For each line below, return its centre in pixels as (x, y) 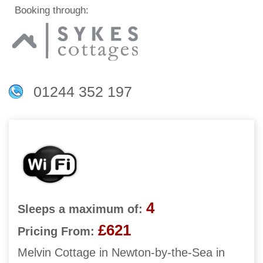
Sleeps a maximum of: (80, 209)
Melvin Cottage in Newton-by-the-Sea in (121, 253)
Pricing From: (56, 232)
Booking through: (49, 11)
